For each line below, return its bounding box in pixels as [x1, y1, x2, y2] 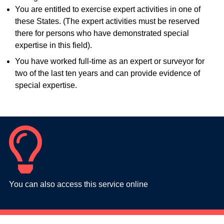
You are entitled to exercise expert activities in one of [14, 5, 200, 14]
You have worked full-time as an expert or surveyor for [14, 57, 204, 66]
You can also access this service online [9, 180, 148, 189]
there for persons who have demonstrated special [14, 29, 189, 38]
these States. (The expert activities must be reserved [14, 17, 199, 26]
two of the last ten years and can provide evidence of [14, 69, 200, 78]
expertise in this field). [14, 41, 92, 50]
